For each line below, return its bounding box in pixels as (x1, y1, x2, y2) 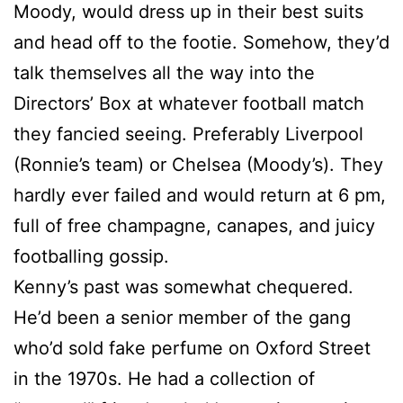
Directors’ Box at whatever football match (13, 92, 364, 114)
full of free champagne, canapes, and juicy (13, 214, 375, 237)
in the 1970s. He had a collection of (13, 367, 315, 390)
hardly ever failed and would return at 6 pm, (13, 184, 386, 206)
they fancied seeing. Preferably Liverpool (13, 122, 363, 145)
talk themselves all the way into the (13, 61, 315, 84)
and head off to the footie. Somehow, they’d (13, 31, 390, 53)
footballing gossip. (13, 245, 169, 267)
